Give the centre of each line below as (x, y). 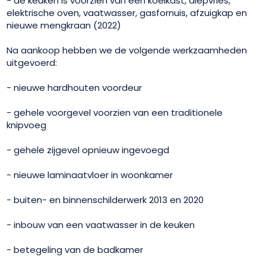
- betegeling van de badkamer (75, 249)
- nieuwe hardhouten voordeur (75, 87)
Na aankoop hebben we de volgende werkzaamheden (127, 50)
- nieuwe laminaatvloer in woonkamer (90, 175)
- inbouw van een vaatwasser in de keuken (101, 224)
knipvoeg (27, 125)
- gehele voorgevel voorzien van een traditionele (115, 112)
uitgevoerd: (32, 62)
